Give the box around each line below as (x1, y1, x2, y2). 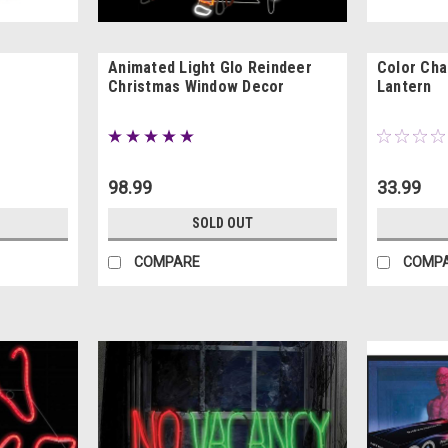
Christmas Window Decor (108, 77, 285, 97)
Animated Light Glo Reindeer (108, 58, 312, 78)
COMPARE (134, 254, 201, 271)
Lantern (376, 77, 432, 97)
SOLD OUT (191, 215, 253, 232)
